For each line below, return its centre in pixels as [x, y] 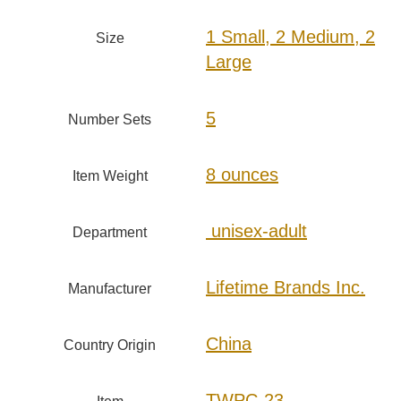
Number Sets [110, 120]
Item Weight [110, 176]
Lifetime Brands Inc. [286, 288]
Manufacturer [110, 289]
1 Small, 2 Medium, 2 [290, 37]
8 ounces [242, 175]
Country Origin [110, 346]
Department [110, 233]
